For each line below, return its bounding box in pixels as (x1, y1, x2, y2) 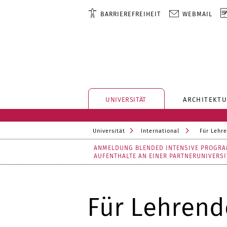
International (141, 128, 179, 134)
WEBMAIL (182, 10, 213, 18)
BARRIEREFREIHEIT (100, 10, 161, 18)
